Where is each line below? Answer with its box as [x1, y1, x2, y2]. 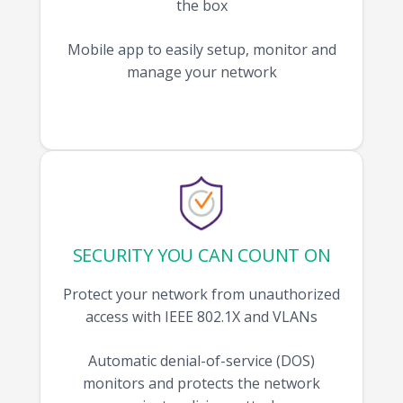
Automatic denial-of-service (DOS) [88, 351, 315, 372]
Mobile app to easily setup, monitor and [67, 39, 336, 59]
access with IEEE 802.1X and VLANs [85, 307, 318, 327]
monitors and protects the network [83, 373, 320, 394]
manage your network [126, 61, 277, 82]
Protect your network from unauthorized [63, 284, 340, 305]
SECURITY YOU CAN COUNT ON [72, 242, 331, 267]
